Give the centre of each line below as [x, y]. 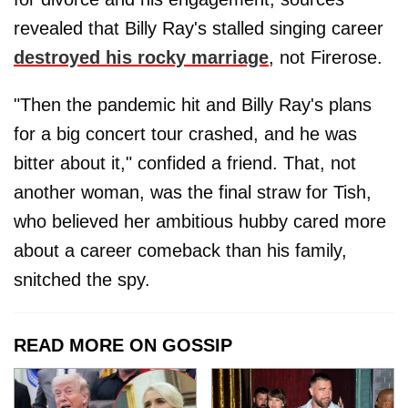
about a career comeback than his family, [180, 251]
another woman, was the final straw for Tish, [193, 193]
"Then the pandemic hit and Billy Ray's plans [193, 105]
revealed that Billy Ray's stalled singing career [199, 29]
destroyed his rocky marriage [141, 58]
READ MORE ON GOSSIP [123, 346]
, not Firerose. [326, 58]
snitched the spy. [82, 280]
